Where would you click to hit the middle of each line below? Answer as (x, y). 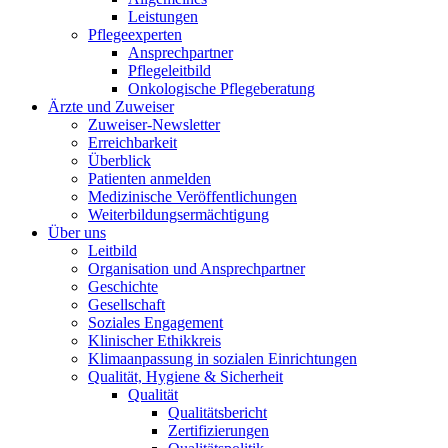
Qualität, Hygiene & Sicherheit (185, 376)
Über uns (77, 232)
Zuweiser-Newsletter (154, 124)
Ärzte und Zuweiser (111, 106)
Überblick (119, 160)
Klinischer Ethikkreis (154, 340)
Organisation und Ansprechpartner (196, 268)
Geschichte (123, 286)
